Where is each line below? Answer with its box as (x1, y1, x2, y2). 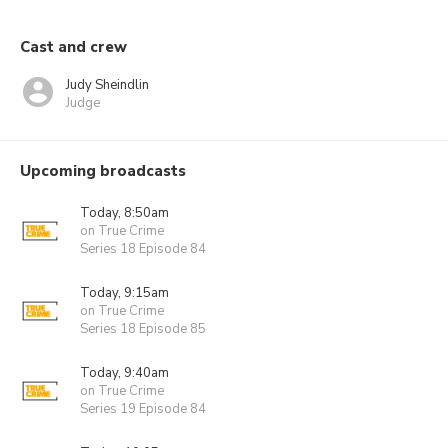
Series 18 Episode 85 (80, 320, 206, 338)
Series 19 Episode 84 (80, 400, 206, 418)
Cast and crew (20, 37, 127, 57)
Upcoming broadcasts (20, 161, 186, 181)
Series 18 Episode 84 (80, 240, 206, 258)
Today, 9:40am (80, 364, 169, 382)
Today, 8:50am (80, 204, 169, 222)
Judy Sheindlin (66, 75, 149, 94)
